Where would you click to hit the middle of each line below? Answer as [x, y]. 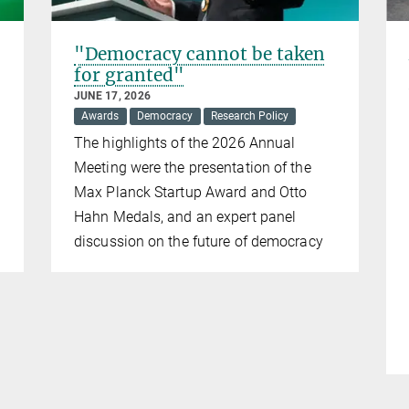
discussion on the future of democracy [199, 242]
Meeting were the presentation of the [193, 168]
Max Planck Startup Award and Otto [191, 193]
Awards [100, 116]
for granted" [129, 75]
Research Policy [249, 116]
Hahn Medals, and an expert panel [185, 217]
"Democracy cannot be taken [199, 54]
